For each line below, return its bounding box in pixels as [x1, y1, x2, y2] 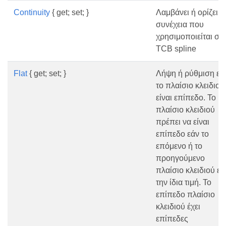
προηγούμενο [156, 154, 205, 162]
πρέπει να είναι [156, 118, 209, 126]
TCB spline [156, 44, 196, 53]
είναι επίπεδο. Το [156, 93, 216, 102]
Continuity [14, 8, 50, 17]
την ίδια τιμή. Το [156, 178, 211, 187]
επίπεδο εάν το [156, 130, 209, 138]
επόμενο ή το [156, 142, 202, 150]
